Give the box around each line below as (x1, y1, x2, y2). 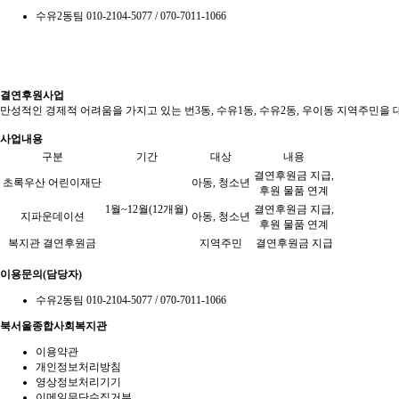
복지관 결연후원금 (8, 237, 96, 249)
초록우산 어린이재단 (3, 176, 102, 189)
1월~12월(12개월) (105, 203, 188, 216)
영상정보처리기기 (36, 376, 121, 388)
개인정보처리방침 (36, 361, 121, 373)
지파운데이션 (20, 210, 85, 223)
